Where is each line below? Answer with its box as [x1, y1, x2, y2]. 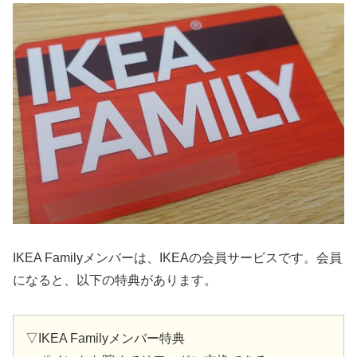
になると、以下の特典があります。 [13, 273, 217, 288]
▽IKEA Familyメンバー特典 [25, 331, 185, 346]
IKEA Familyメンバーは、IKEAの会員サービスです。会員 [13, 251, 342, 265]
